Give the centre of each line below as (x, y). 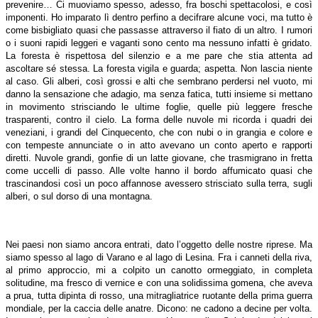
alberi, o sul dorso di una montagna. (79, 196)
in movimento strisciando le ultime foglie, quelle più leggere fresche (159, 106)
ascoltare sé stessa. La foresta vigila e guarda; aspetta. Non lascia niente (159, 68)
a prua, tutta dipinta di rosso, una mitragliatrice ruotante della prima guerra (159, 295)
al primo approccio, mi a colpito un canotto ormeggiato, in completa (159, 270)
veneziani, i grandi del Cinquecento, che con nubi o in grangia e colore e (159, 132)
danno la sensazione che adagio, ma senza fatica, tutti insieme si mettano (159, 94)
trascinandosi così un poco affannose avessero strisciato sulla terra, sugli (159, 183)
